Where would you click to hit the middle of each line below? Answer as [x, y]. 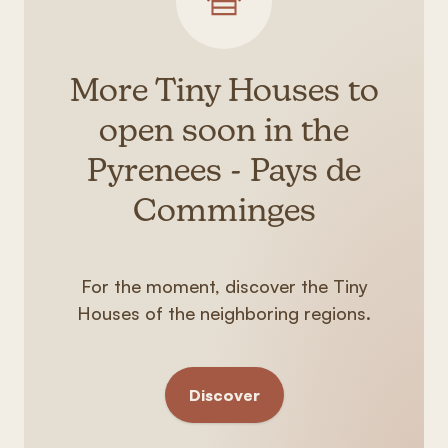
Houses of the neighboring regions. [224, 313]
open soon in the [224, 133]
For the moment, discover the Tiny [224, 286]
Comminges [224, 213]
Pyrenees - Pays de [224, 173]
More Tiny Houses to [224, 93]
